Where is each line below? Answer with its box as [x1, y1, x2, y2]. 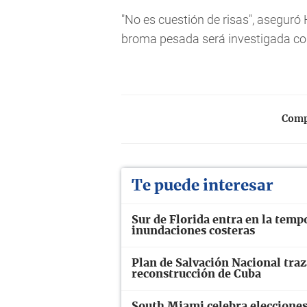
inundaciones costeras [132, 225, 255, 237]
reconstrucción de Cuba [132, 269, 261, 280]
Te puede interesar [132, 178, 273, 194]
